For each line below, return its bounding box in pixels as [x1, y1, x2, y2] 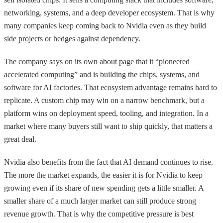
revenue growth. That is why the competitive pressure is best [4, 209, 194, 218]
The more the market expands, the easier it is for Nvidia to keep [4, 170, 203, 179]
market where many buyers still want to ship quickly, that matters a [4, 121, 213, 130]
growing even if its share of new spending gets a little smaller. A [4, 183, 204, 192]
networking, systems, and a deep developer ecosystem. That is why [4, 8, 215, 17]
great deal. [4, 134, 36, 143]
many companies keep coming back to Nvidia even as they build [4, 21, 206, 30]
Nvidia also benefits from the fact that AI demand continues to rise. [4, 157, 213, 166]
